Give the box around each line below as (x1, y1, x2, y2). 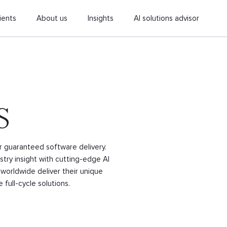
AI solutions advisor (134, 14, 200, 23)
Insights (88, 14, 114, 23)
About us (36, 14, 68, 23)
